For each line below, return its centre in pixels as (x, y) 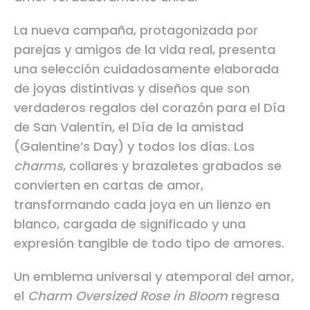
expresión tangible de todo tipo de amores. (149, 243)
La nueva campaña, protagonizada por (136, 30)
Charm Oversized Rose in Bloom (128, 295)
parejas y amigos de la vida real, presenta (145, 49)
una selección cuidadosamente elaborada (146, 69)
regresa (254, 295)
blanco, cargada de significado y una (130, 224)
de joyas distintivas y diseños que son (132, 88)
